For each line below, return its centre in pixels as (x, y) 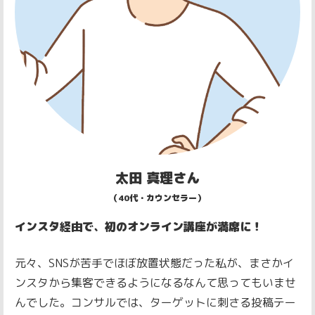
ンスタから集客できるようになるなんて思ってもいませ (155, 283)
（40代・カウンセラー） (157, 198)
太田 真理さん (157, 178)
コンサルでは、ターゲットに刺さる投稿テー (183, 303)
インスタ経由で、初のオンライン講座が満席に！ (139, 227)
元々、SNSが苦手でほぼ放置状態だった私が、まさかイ (154, 263)
